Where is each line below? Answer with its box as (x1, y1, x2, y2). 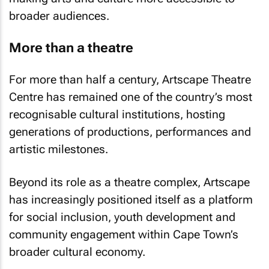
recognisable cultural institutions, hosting (9, 107, 225, 121)
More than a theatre (9, 40, 133, 55)
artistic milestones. (9, 142, 108, 156)
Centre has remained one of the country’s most (9, 90, 252, 104)
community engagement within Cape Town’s (9, 227, 238, 241)
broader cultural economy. (9, 244, 145, 259)
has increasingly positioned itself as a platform (9, 192, 253, 207)
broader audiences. (9, 9, 109, 23)
